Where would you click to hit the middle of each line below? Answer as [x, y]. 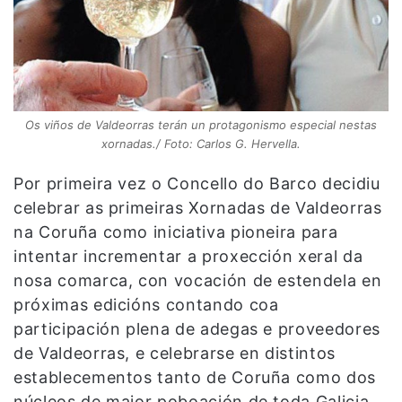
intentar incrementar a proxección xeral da [188, 256]
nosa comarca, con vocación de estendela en [198, 280]
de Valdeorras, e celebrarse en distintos [175, 353]
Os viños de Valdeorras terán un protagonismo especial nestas [201, 124]
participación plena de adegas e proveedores [197, 328]
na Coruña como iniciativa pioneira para [176, 232]
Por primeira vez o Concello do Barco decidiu [197, 183]
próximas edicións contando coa [146, 304]
